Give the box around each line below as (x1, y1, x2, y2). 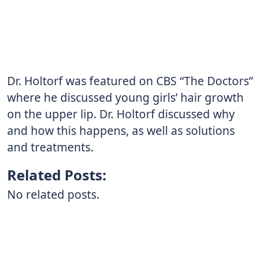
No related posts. (7, 186, 99, 203)
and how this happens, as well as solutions (7, 122, 235, 138)
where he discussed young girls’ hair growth (7, 89, 244, 105)
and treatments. (7, 138, 93, 155)
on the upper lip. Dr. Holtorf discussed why (7, 105, 235, 122)
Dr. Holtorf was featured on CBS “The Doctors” (7, 72, 253, 89)
